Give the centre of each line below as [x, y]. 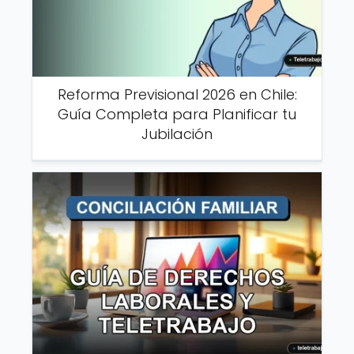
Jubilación [177, 134]
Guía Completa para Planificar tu [177, 114]
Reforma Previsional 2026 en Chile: [177, 94]
